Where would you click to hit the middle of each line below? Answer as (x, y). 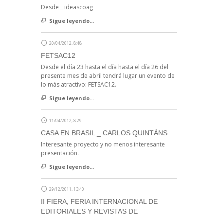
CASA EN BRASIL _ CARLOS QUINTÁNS (104, 133)
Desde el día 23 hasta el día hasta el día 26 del (105, 67)
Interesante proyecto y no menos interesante (103, 145)
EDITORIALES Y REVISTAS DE (89, 211)
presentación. (60, 153)
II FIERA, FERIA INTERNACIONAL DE (99, 202)
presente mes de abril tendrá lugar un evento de (108, 76)
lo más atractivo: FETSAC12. (79, 85)
